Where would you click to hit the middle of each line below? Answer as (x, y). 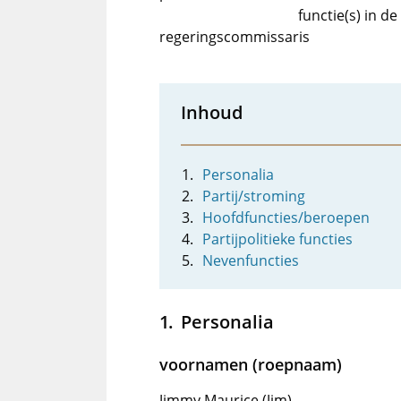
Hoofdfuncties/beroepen (286, 218)
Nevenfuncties (251, 260)
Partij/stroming (254, 196)
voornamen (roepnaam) (251, 364)
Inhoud (212, 112)
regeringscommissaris (235, 37)
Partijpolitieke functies (277, 239)
